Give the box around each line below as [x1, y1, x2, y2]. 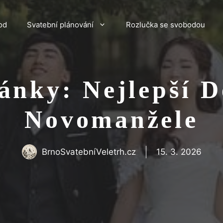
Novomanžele [24, 106, 199, 133]
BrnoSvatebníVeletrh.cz [41, 146, 136, 157]
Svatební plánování [27, 20, 94, 29]
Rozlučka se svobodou [126, 20, 205, 29]
